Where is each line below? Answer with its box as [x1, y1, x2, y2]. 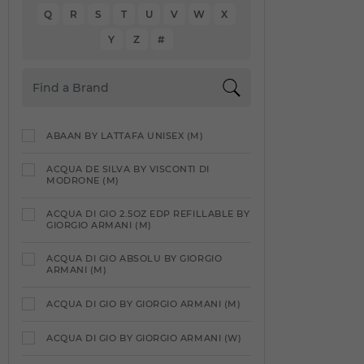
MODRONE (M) [46, 175, 119, 186]
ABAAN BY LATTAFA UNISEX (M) [46, 130, 204, 141]
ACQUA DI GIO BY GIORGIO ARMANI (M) [46, 298, 241, 310]
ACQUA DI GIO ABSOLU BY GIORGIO [46, 253, 223, 264]
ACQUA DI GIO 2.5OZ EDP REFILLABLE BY [46, 208, 250, 219]
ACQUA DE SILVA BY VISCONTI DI [46, 163, 210, 175]
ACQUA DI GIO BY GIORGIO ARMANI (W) [46, 332, 242, 344]
